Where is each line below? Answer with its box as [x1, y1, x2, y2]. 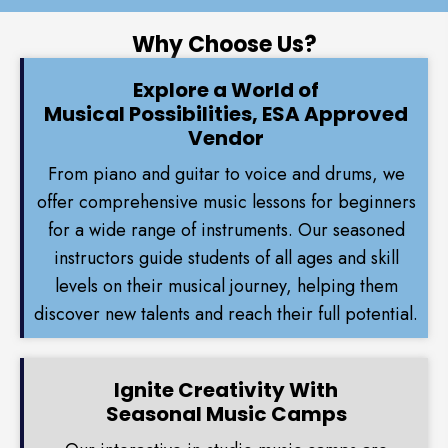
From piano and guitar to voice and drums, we [47, 161, 405, 188]
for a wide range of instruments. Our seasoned [47, 217, 405, 244]
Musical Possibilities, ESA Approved [44, 100, 408, 129]
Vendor [188, 124, 264, 153]
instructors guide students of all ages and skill [53, 245, 399, 272]
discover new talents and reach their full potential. [34, 301, 418, 328]
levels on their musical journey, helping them [54, 273, 398, 300]
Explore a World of [133, 76, 319, 105]
